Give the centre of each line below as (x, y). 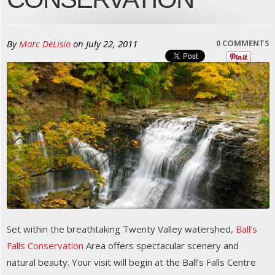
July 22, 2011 (112, 44)
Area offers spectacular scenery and (161, 246)
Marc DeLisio (45, 44)
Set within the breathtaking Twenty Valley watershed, (121, 229)
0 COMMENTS (243, 43)
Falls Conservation (45, 246)
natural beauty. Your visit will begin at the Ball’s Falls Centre (131, 262)
